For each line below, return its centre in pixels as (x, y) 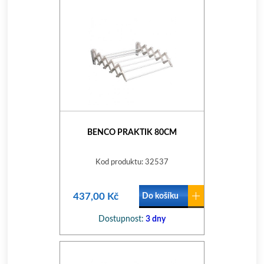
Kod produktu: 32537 (132, 162)
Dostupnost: (121, 219)
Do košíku (160, 196)
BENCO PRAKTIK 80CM (132, 133)
